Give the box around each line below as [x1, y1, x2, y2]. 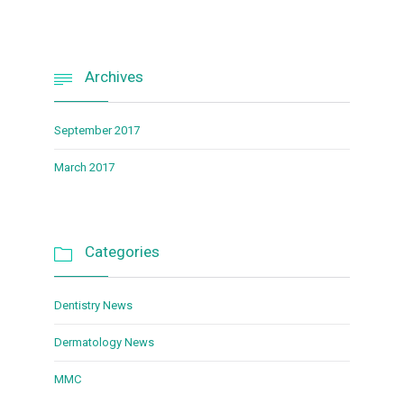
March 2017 [54, 160, 115, 174]
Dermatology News [54, 335, 154, 349]
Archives [81, 67, 143, 86]
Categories [81, 242, 160, 261]
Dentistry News [54, 298, 133, 312]
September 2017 [54, 123, 140, 137]
